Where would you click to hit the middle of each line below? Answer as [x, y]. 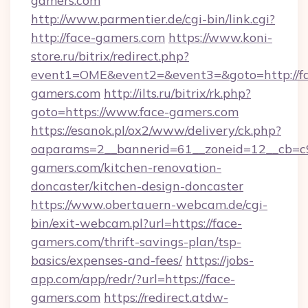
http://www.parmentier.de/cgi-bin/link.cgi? [153, 19]
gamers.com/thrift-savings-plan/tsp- [136, 242]
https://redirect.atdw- [166, 297]
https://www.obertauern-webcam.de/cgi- [149, 205]
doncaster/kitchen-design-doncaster [137, 186]
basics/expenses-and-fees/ [107, 260]
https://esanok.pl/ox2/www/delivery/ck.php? [156, 130]
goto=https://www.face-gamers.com [135, 112]
